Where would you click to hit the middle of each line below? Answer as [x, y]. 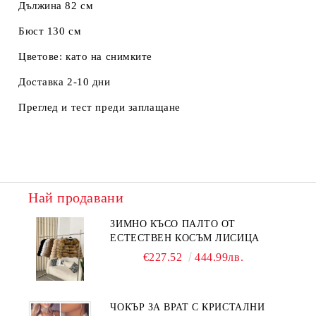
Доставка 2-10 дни [65, 82]
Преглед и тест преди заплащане [99, 107]
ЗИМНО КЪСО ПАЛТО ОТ [173, 224]
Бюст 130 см [50, 31]
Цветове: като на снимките [85, 56]
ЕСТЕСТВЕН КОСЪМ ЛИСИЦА [185, 238]
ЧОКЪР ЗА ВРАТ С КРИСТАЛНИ [188, 307]
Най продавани [76, 197]
